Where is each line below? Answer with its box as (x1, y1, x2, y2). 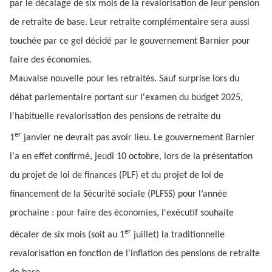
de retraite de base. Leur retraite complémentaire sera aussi (10, 18, 250, 27)
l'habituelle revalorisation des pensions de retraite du (10, 112, 220, 121)
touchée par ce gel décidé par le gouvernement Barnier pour (10, 36, 250, 46)
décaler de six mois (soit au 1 (10, 229, 124, 240)
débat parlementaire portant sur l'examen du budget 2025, (10, 93, 243, 103)
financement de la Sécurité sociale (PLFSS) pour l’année (10, 189, 227, 200)
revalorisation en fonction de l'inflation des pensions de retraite (10, 248, 260, 259)
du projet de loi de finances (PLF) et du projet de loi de (10, 171, 223, 181)
